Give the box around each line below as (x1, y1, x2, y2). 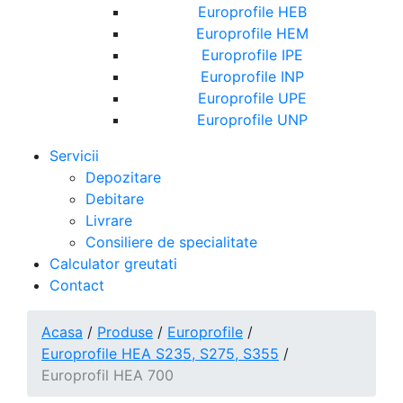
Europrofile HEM (196, 23, 309, 42)
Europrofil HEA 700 (41, 365, 174, 384)
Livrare (85, 210, 132, 229)
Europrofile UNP (197, 110, 308, 129)
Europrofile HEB (198, 2, 307, 21)
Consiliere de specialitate (85, 232, 257, 251)
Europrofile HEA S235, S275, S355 (41, 344, 279, 363)
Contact (49, 275, 104, 294)
